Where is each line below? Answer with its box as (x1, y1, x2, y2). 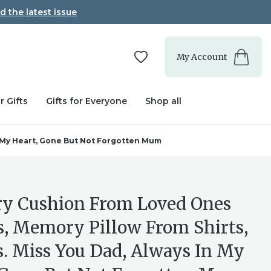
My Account (177, 51, 227, 62)
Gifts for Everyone (46, 96, 127, 106)
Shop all (145, 96, 181, 106)
